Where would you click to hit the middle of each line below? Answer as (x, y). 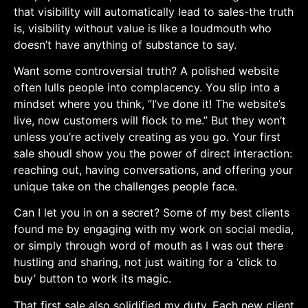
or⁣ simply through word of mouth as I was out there (148, 246)
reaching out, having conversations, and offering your (153, 170)
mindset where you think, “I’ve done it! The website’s (150, 104)
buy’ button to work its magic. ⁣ (94, 279)
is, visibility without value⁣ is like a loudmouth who (143, 28)
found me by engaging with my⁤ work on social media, (154, 229)
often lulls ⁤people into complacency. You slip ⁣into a (147, 88)
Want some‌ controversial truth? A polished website (146, 71)
